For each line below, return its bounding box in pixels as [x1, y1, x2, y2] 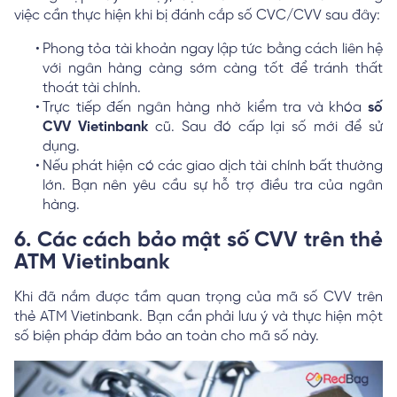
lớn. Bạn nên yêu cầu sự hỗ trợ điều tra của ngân [43, 177, 383, 193]
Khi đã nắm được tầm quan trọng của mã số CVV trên [14, 289, 383, 305]
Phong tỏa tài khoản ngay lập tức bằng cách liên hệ [43, 41, 383, 57]
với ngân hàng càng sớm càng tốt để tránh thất [43, 60, 383, 76]
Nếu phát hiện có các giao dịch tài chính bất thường [43, 158, 383, 174]
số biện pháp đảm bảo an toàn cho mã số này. [14, 328, 319, 344]
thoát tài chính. [43, 80, 141, 96]
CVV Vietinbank [43, 119, 148, 135]
